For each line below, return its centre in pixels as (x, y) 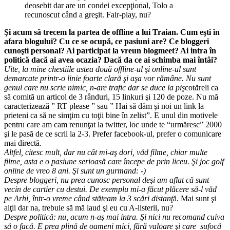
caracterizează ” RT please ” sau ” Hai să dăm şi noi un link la (104, 106)
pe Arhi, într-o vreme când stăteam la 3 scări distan (88, 198)
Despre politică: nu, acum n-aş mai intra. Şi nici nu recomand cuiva (114, 217)
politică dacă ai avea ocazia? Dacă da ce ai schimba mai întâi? (111, 60)
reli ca (208, 87)
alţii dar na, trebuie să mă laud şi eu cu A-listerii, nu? (89, 207)
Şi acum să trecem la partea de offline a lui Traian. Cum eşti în (112, 32)
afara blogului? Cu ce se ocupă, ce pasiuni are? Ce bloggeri (107, 41)
